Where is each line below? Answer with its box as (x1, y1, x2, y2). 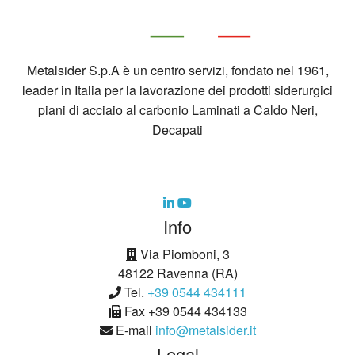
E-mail (112, 321, 155, 340)
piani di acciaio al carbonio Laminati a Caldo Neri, (37, 101, 318, 120)
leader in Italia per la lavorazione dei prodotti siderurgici (22, 81, 333, 100)
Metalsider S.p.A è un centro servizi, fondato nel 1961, (26, 61, 329, 80)
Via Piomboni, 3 (136, 245, 230, 264)
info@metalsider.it (155, 321, 256, 340)
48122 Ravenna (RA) (117, 264, 238, 283)
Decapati (152, 120, 203, 139)
